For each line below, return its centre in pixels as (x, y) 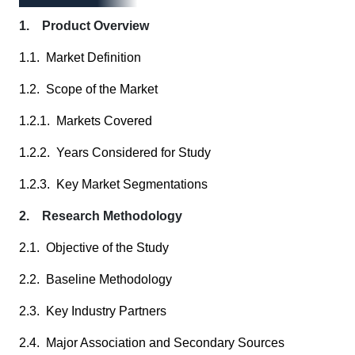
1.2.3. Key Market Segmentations (113, 184)
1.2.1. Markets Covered (86, 121)
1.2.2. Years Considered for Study (115, 153)
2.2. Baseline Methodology (95, 279)
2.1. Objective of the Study (94, 248)
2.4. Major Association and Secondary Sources (152, 343)
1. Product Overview (84, 26)
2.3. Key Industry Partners (93, 311)
